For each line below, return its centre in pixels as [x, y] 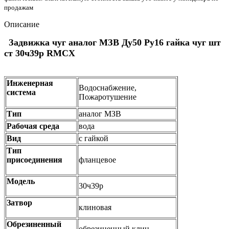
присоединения [35, 159]
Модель [21, 181]
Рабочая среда [33, 126]
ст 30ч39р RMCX [40, 53]
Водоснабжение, [108, 87]
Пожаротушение [108, 97]
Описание [22, 24]
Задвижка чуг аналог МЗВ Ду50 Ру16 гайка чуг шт [113, 42]
